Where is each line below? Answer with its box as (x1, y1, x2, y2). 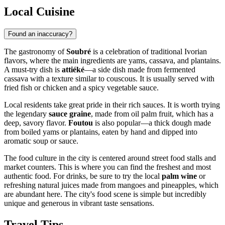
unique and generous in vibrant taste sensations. (4, 198, 154, 207)
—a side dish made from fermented (84, 65, 195, 74)
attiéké (62, 65, 84, 74)
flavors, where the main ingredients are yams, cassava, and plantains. (4, 56, 221, 65)
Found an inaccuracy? (8, 30, 72, 38)
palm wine (162, 171, 197, 180)
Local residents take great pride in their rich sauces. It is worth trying (4, 100, 220, 109)
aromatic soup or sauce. (4, 136, 78, 145)
